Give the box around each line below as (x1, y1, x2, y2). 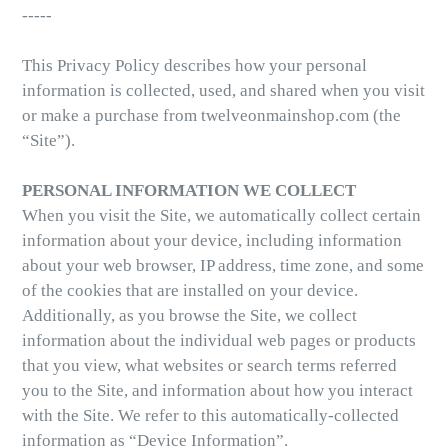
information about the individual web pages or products (22, 331, 416, 350)
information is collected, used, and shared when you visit (22, 81, 425, 100)
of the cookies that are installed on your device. (22, 281, 358, 300)
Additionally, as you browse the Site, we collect (22, 306, 357, 325)
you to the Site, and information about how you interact (22, 381, 413, 400)
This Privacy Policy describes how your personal (22, 56, 367, 75)
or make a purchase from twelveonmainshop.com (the (22, 106, 401, 125)
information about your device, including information (22, 231, 402, 250)
